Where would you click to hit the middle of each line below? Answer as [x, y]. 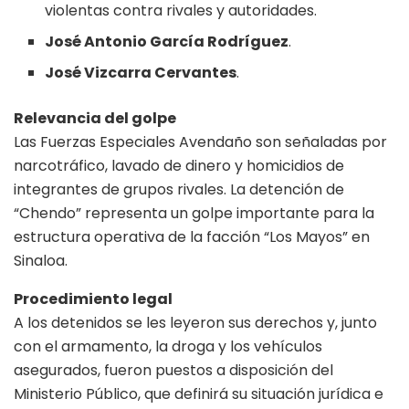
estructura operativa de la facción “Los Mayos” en [192, 236]
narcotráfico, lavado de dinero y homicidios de [179, 165]
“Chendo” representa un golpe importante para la [194, 213]
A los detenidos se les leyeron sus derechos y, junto [195, 322]
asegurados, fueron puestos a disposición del [173, 370]
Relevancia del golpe [95, 118]
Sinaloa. [41, 260]
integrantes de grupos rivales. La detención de [179, 189]
